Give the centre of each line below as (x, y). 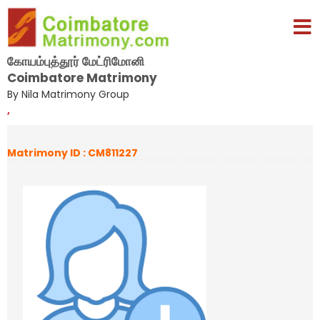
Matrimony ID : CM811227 (72, 153)
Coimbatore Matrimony (82, 77)
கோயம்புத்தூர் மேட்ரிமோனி (76, 61)
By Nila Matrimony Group (68, 94)
